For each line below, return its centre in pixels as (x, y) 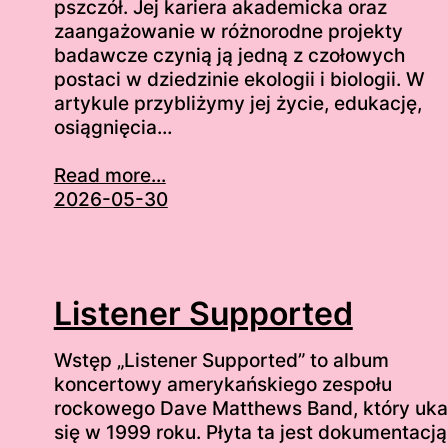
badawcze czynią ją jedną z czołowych (229, 55)
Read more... (109, 175)
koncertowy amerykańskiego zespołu (222, 384)
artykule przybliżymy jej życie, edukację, (237, 103)
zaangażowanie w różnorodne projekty (228, 31)
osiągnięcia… (112, 127)
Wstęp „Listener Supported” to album (221, 360)
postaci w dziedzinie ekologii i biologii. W (239, 79)
